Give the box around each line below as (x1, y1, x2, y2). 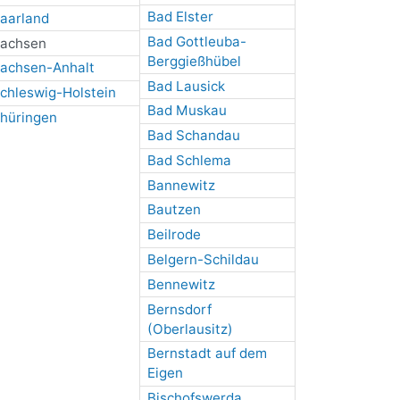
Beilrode (146, 226, 201, 244)
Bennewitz (146, 275, 215, 293)
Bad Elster (146, 7, 213, 25)
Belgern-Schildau (146, 251, 259, 269)
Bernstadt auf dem (146, 345, 267, 362)
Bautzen (146, 201, 201, 219)
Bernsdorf (146, 300, 212, 318)
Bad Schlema (146, 151, 231, 169)
